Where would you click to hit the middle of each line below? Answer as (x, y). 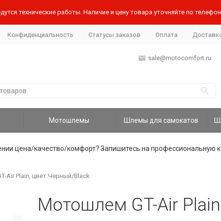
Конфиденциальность (40, 35)
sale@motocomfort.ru (179, 58)
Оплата (166, 35)
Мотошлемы (69, 120)
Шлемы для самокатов (161, 120)
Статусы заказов (114, 35)
